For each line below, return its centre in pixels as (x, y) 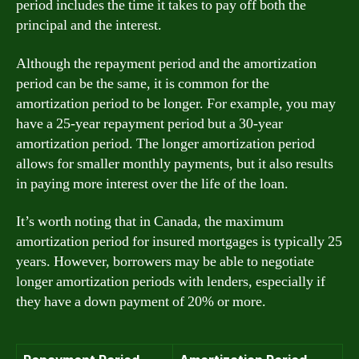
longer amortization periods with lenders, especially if (171, 282)
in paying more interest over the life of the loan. (152, 184)
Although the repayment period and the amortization (166, 63)
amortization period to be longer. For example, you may (176, 103)
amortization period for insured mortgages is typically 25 (179, 242)
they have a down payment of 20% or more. (141, 302)
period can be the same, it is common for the (143, 83)
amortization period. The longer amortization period (165, 143)
